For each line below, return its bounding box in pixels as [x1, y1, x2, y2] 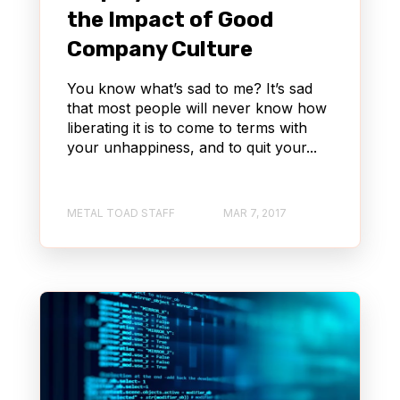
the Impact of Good [67, 7, 273, 33]
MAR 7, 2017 [223, 205, 287, 220]
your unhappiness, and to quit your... [67, 138, 317, 157]
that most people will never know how [67, 99, 327, 118]
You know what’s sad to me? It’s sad [67, 79, 312, 98]
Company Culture [67, 37, 253, 62]
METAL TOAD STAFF [67, 205, 175, 220]
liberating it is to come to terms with [67, 119, 307, 137]
